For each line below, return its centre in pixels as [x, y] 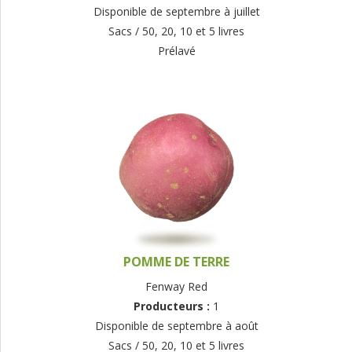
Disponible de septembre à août [176, 326]
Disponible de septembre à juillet [176, 12]
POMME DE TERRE [176, 262]
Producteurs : [173, 306]
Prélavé [176, 51]
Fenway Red [176, 287]
